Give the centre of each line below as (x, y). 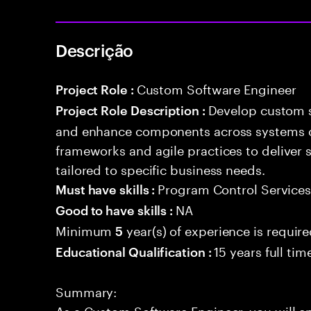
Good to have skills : (116, 209)
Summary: (86, 290)
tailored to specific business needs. (160, 168)
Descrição (94, 50)
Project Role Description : (132, 109)
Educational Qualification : (135, 251)
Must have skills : (107, 188)
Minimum (86, 229)
